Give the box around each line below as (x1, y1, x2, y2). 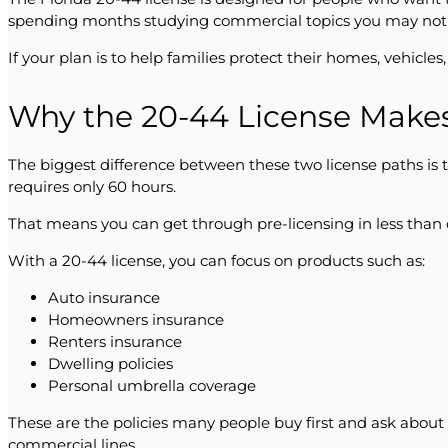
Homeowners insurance (48, 309, 224, 329)
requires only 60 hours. (8, 176, 176, 196)
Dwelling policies (48, 353, 173, 373)
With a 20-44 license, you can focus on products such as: (8, 250, 425, 270)
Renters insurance (48, 331, 182, 351)
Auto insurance (48, 287, 160, 307)
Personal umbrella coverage (48, 375, 256, 395)
